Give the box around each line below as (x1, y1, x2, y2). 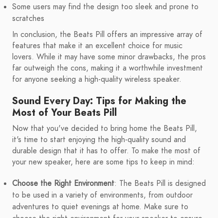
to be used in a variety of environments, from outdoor (12, 190, 193, 201)
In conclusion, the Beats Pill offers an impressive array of (12, 29, 202, 40)
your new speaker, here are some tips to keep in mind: (12, 157, 195, 168)
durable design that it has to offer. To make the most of (12, 145, 200, 157)
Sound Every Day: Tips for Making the (12, 94, 186, 108)
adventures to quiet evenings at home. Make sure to (12, 201, 188, 213)
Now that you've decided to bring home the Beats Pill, (12, 123, 197, 134)
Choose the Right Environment (12, 178, 114, 189)
